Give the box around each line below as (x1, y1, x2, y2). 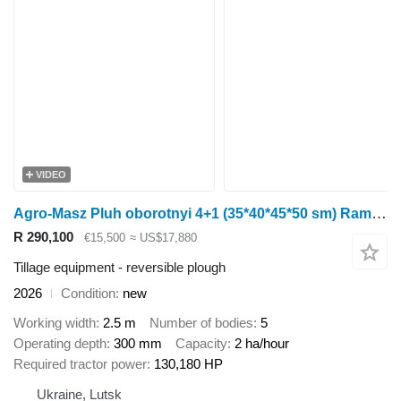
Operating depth (13, 335, 107, 351)
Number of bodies (149, 314, 253, 330)
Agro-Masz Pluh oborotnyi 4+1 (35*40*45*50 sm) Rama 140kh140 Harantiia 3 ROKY (371, 204, 387, 222)
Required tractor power (13, 355, 147, 371)
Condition (61, 286, 115, 302)
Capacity (175, 335, 227, 351)
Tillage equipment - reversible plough (13, 260, 226, 276)
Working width (13, 314, 96, 330)
